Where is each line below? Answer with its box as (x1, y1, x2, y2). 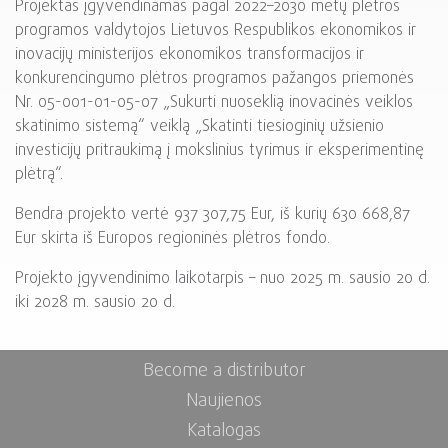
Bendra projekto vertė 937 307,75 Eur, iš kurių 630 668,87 (15, 202, 410, 227)
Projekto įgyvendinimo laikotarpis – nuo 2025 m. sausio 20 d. (15, 266, 430, 291)
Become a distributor (142, 358, 306, 386)
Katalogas (187, 417, 261, 445)
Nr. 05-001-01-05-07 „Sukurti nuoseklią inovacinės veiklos (15, 90, 413, 115)
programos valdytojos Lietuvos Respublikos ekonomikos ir (15, 18, 416, 43)
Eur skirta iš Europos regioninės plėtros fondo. (15, 226, 330, 251)
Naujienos (186, 388, 262, 416)
